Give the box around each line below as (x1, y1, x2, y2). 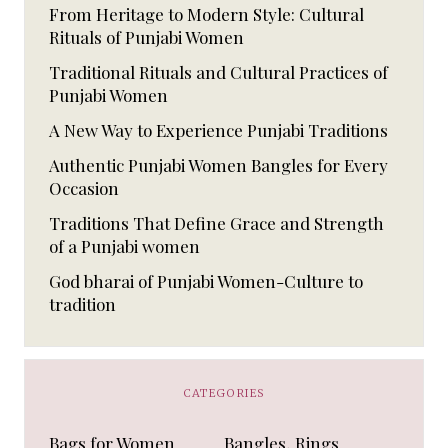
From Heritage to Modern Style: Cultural (49, 3, 364, 26)
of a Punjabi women (49, 234, 200, 257)
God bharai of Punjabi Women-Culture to (49, 269, 363, 292)
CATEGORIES (183, 385, 265, 400)
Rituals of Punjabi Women (49, 26, 244, 49)
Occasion (49, 176, 119, 199)
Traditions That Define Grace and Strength (49, 211, 384, 234)
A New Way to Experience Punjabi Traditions (49, 118, 388, 141)
